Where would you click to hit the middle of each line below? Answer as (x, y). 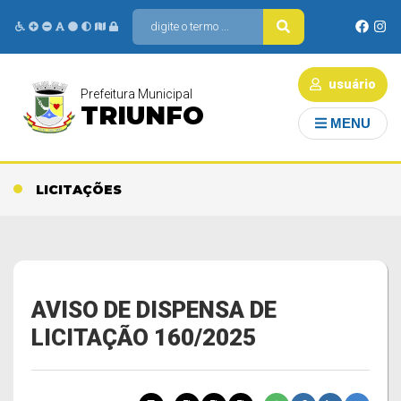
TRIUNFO (142, 115)
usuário (350, 84)
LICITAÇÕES (79, 190)
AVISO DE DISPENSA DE (154, 310)
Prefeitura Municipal (137, 94)
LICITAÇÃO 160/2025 (144, 337)
